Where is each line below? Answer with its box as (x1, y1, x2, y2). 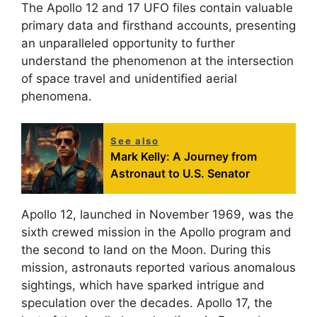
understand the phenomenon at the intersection (21, 53, 294, 68)
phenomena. (21, 88, 92, 103)
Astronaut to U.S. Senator (110, 166, 250, 181)
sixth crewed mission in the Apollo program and (21, 225, 292, 240)
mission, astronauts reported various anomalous (21, 260, 296, 275)
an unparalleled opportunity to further (21, 35, 235, 50)
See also (110, 135, 159, 147)
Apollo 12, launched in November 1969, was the (21, 207, 294, 222)
